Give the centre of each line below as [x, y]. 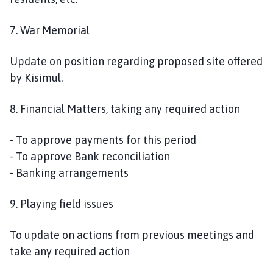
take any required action [70, 251]
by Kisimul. [37, 77]
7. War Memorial [50, 30]
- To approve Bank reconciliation [91, 156]
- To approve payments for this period [104, 140]
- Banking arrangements [69, 172]
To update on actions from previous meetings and [132, 235]
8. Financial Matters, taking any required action [125, 108]
